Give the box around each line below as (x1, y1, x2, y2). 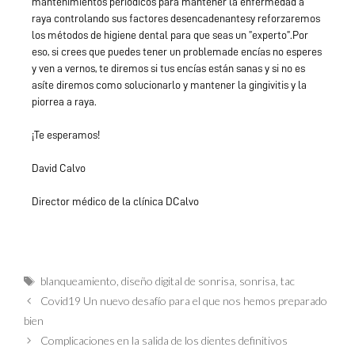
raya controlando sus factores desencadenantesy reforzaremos (32, 12, 320, 24)
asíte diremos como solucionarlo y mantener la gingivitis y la (32, 78, 307, 90)
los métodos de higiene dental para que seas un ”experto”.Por (32, 29, 308, 40)
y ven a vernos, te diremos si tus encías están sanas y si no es (32, 62, 305, 74)
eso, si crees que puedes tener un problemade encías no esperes (32, 45, 322, 57)
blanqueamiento (40, 274, 117, 288)
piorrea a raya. (32, 95, 97, 107)
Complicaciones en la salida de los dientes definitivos (40, 334, 288, 348)
